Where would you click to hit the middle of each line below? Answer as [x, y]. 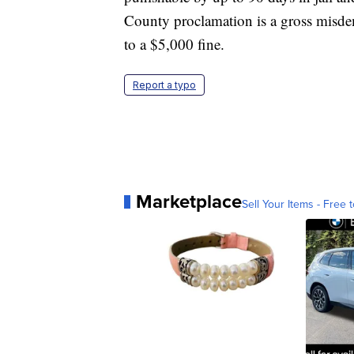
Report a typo [164, 85]
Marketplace [189, 201]
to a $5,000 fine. [174, 44]
